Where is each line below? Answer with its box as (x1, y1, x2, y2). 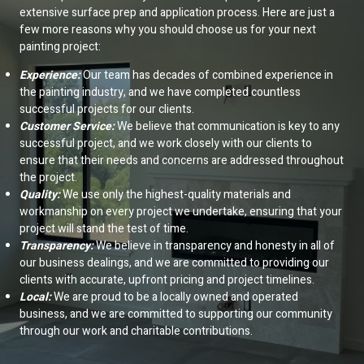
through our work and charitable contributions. (19, 322, 253, 340)
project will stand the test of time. (19, 219, 188, 237)
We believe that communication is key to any (117, 117, 340, 135)
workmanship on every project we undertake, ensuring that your (19, 202, 342, 220)
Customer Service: (19, 117, 115, 135)
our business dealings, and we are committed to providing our (19, 253, 329, 271)
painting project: (19, 37, 101, 55)
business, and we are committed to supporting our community (19, 305, 332, 323)
